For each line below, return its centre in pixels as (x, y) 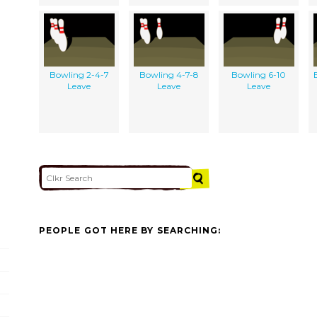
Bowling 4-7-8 (169, 74)
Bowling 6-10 (259, 74)
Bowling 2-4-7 (79, 74)
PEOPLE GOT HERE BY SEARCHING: (130, 231)
